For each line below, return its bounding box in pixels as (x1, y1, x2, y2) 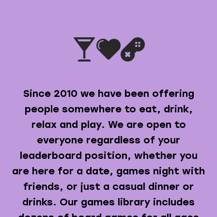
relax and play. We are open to (31, 118, 186, 130)
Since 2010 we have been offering (23, 87, 194, 99)
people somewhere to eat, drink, (24, 103, 193, 115)
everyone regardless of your (37, 134, 180, 146)
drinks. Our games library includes (22, 196, 195, 208)
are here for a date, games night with (12, 165, 205, 177)
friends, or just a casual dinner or (23, 180, 194, 192)
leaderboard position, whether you (19, 149, 198, 161)
